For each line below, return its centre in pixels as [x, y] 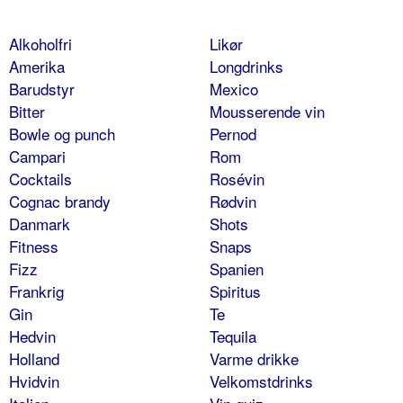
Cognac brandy [60, 201]
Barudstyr [42, 88]
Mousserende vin [267, 111]
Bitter [27, 111]
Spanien [236, 268]
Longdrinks [246, 66]
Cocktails [40, 178]
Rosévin [237, 178]
